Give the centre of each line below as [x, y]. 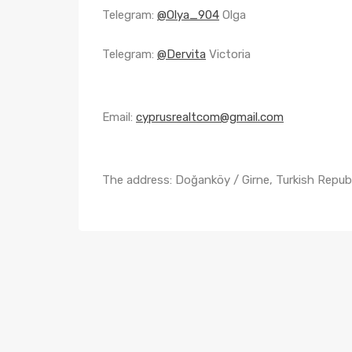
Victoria [228, 54]
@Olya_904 [188, 15]
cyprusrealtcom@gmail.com [210, 117]
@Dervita [181, 54]
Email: [119, 117]
